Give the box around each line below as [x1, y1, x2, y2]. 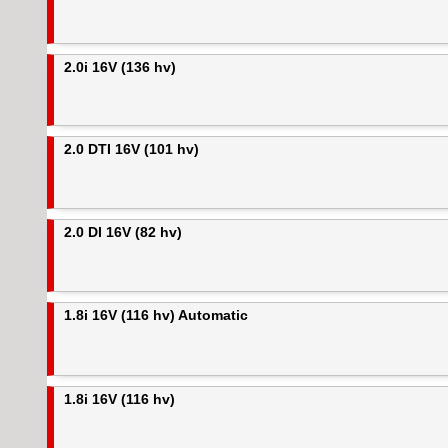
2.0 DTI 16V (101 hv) [64, 140, 199, 157]
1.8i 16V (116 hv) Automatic [64, 307, 248, 324]
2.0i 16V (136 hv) [64, 58, 176, 75]
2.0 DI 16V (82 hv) [64, 224, 182, 241]
